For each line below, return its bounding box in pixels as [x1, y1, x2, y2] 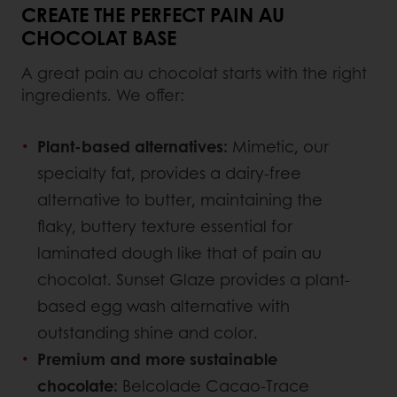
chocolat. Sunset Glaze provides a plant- [37, 268, 350, 292]
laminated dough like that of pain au [37, 241, 322, 265]
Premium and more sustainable [37, 347, 277, 371]
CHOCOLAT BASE [21, 23, 176, 52]
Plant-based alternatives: [37, 135, 228, 159]
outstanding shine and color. [37, 321, 258, 345]
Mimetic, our [228, 135, 329, 159]
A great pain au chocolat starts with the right [21, 61, 367, 85]
